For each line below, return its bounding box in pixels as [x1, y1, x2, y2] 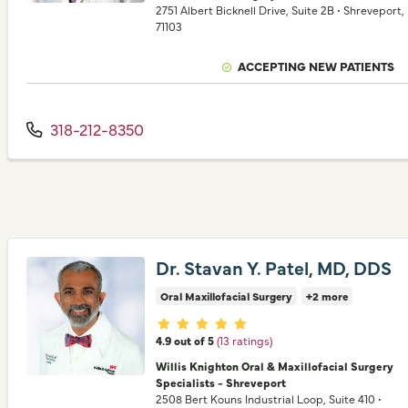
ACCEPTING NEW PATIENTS [238, 57, 395, 74]
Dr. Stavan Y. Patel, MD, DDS [156, 255, 392, 280]
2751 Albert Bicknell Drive [156, 2, 286, 17]
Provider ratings [155, 311, 275, 334]
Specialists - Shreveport [156, 374, 286, 390]
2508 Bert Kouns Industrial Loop [156, 391, 323, 406]
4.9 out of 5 [156, 332, 214, 348]
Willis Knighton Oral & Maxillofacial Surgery [156, 358, 393, 373]
